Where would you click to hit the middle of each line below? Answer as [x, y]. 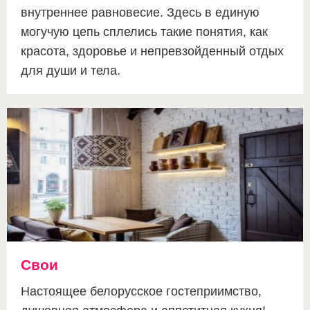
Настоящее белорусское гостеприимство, [141, 292]
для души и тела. [71, 71]
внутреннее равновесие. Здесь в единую [140, 13]
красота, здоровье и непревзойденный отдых [152, 52]
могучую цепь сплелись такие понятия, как [144, 32]
